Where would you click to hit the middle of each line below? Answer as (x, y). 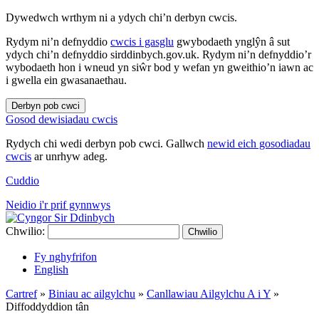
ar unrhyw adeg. (69, 156)
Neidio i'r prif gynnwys (58, 205)
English (51, 270)
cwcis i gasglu (142, 42)
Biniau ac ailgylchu (92, 294)
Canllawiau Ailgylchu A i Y (209, 294)
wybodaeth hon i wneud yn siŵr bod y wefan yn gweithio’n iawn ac (159, 67)
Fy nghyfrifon (66, 257)
